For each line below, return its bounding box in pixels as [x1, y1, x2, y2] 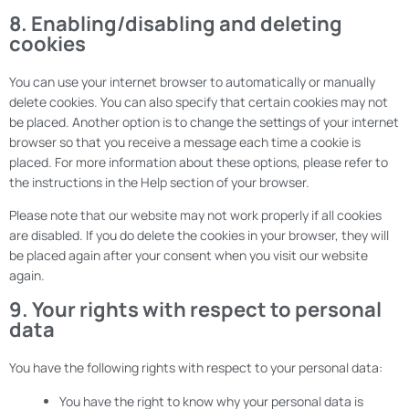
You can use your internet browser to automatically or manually [9, 73, 375, 90]
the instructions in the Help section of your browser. [9, 173, 309, 191]
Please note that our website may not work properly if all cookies [9, 206, 382, 225]
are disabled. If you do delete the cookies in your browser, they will [9, 226, 389, 245]
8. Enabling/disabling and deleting [9, 10, 342, 37]
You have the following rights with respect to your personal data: [9, 359, 383, 377]
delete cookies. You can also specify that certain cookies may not [9, 93, 388, 110]
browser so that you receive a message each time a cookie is [9, 133, 361, 151]
